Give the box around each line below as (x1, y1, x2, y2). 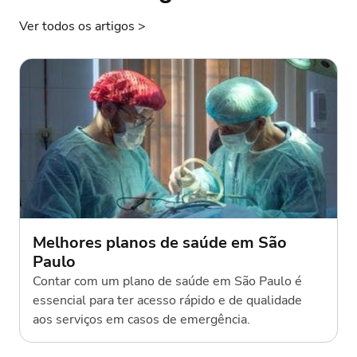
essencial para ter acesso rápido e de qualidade (33, 291, 302, 309)
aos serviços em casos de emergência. (33, 310, 250, 328)
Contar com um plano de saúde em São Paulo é (33, 272, 302, 290)
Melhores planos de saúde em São (33, 231, 287, 253)
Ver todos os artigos (19, 17, 138, 35)
